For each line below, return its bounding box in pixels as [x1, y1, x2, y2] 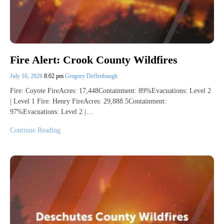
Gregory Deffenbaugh [65, 72, 117, 80]
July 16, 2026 [10, 72, 44, 80]
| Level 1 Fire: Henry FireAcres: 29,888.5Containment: [10, 97, 166, 105]
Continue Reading [10, 126, 60, 134]
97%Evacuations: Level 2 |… [10, 108, 93, 116]
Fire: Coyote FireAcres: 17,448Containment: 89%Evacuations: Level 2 [10, 87, 211, 95]
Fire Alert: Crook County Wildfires [10, 53, 177, 66]
